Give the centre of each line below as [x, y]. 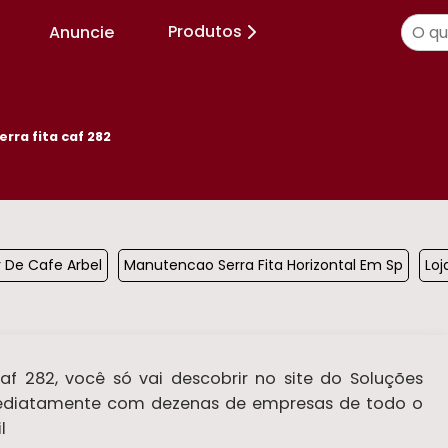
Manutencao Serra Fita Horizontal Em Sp [263, 264]
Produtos [205, 32]
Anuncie [81, 32]
